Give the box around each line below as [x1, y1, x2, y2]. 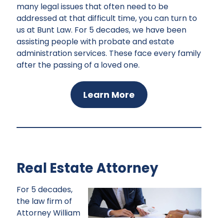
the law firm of [17, 195, 72, 207]
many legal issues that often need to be [17, 1, 168, 13]
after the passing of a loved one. [17, 59, 140, 71]
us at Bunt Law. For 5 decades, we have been [17, 24, 186, 36]
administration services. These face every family [17, 48, 201, 59]
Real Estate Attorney [17, 158, 158, 178]
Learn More [83, 88, 135, 101]
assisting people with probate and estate [17, 36, 174, 48]
